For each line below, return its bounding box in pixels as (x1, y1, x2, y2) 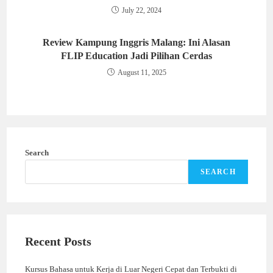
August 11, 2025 (117, 68, 166, 77)
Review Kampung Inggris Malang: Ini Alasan (43, 37, 230, 48)
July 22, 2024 (122, 5, 161, 15)
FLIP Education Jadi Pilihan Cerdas (61, 50, 212, 61)
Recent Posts (25, 234, 92, 248)
